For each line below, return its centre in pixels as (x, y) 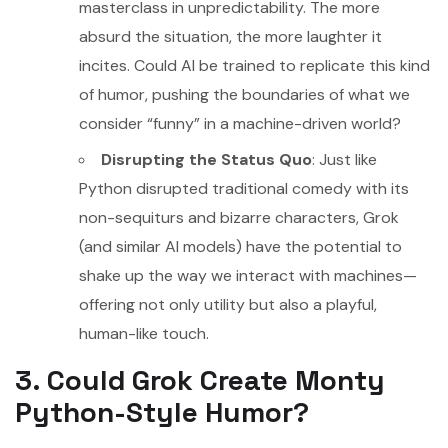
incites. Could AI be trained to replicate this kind (254, 65)
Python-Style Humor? (162, 411)
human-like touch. (144, 333)
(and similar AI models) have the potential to (240, 246)
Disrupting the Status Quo (206, 159)
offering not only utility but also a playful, (228, 304)
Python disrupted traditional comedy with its (244, 188)
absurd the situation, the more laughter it (230, 36)
